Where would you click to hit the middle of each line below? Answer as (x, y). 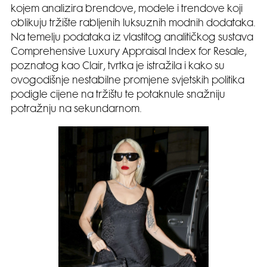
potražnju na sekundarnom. (76, 110)
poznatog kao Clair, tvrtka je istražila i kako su (118, 67)
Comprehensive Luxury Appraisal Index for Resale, (129, 52)
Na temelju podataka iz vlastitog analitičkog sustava (132, 38)
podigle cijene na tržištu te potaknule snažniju (118, 95)
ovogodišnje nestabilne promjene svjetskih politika (128, 81)
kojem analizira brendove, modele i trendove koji (127, 10)
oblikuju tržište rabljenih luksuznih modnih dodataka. (133, 24)
